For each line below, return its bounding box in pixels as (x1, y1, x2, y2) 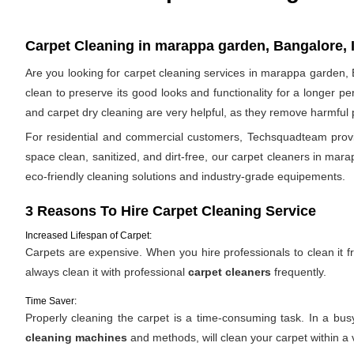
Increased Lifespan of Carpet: (25, 230, 152, 241)
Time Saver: (25, 296, 77, 307)
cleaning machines (25, 331, 127, 344)
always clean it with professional (25, 265, 188, 278)
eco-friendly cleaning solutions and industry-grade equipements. (25, 170, 345, 183)
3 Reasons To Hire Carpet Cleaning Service (25, 203, 316, 219)
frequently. (271, 265, 326, 278)
